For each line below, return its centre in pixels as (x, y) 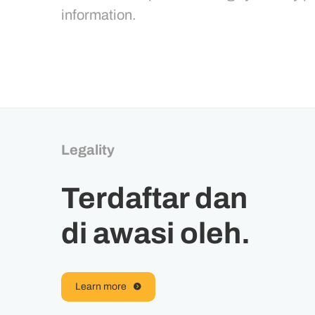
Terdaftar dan (154, 198)
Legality (88, 150)
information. (99, 14)
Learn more (101, 287)
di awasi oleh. (156, 233)
